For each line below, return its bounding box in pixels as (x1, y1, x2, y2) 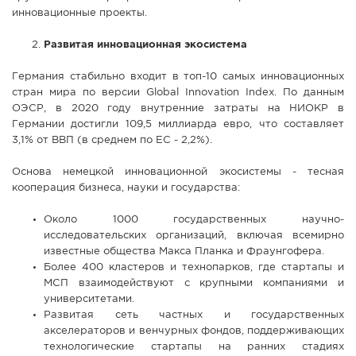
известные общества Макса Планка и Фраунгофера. (44, 247, 324, 257)
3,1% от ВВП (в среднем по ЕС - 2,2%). (12, 136, 212, 145)
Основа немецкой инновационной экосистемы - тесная (12, 168, 344, 177)
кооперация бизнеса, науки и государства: (12, 184, 240, 193)
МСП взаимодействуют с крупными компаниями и (44, 279, 344, 288)
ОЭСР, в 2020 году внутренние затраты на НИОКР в (12, 104, 344, 114)
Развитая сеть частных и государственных (44, 311, 344, 320)
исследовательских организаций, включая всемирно (44, 231, 344, 241)
